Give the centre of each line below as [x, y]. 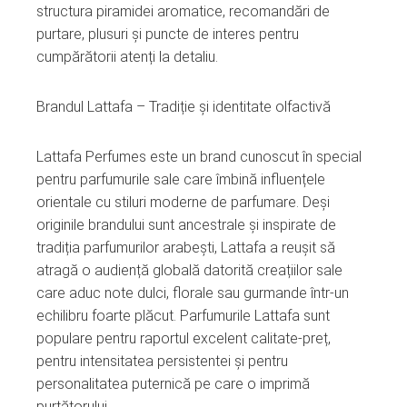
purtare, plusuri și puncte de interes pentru [168, 34]
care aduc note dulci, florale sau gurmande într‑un [193, 293]
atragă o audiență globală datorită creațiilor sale [189, 270]
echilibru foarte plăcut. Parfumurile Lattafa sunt [183, 315]
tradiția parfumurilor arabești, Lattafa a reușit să [186, 247]
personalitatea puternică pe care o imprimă [173, 383]
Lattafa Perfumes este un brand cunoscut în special [199, 156]
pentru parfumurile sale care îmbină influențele [181, 179]
